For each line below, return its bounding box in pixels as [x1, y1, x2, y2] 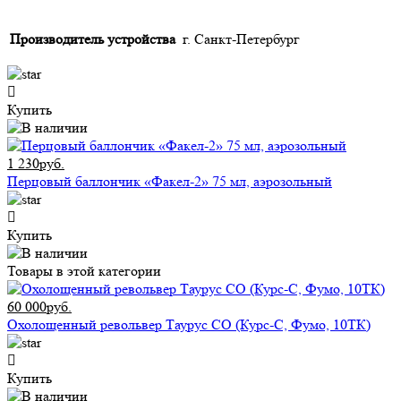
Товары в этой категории [7, 262, 161, 280]
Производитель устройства [10, 30, 175, 48]
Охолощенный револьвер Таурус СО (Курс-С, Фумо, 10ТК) [7, 316, 371, 334]
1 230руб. [7, 155, 64, 173]
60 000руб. [7, 298, 72, 316]
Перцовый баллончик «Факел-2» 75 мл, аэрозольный [7, 173, 332, 191]
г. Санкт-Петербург [183, 30, 300, 48]
